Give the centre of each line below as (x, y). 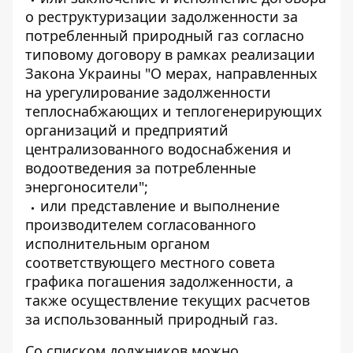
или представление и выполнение (160, 206)
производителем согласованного (141, 225)
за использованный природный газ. (152, 319)
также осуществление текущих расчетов (167, 300)
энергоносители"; (87, 187)
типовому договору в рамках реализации (170, 54)
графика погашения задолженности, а (159, 281)
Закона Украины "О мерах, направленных (171, 73)
